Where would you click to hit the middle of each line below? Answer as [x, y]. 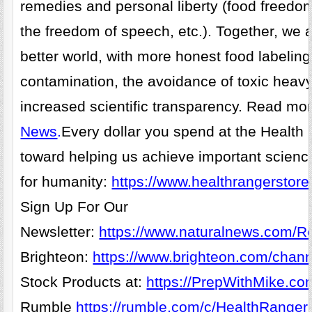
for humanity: [66, 181]
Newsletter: [60, 232]
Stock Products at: [84, 282]
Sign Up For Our [75, 206]
